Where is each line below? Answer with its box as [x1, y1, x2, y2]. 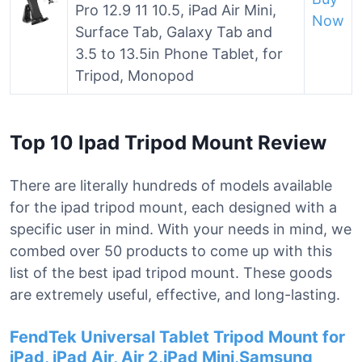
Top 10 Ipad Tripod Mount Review [10, 131, 326, 154]
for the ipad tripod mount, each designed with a [10, 199, 337, 216]
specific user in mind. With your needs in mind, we [10, 221, 351, 238]
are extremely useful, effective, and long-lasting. [10, 286, 340, 303]
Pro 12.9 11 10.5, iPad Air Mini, [75, 2, 276, 19]
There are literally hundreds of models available [10, 177, 332, 194]
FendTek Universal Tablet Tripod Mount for [10, 327, 345, 347]
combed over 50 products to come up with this [10, 242, 332, 259]
